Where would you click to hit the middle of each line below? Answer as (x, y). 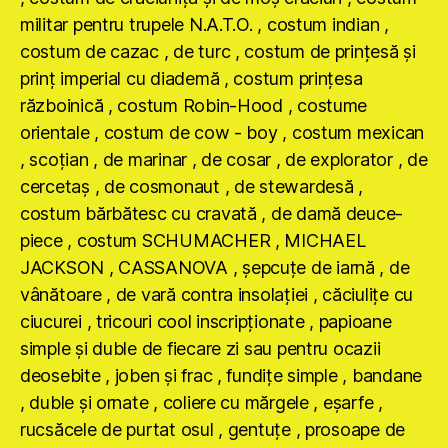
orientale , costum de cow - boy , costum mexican (222, 133)
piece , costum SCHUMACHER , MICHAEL (193, 241)
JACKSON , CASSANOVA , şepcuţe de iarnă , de (215, 268)
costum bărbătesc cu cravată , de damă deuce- (212, 214)
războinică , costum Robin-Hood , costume (194, 106)
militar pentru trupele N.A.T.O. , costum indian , (204, 25)
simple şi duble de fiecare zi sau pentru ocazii (200, 349)
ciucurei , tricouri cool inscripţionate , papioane (206, 322)
